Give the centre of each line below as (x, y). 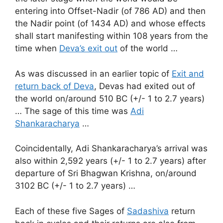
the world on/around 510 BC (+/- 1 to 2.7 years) (110, 98)
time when (37, 49)
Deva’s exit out (88, 49)
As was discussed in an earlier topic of (93, 73)
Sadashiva (148, 211)
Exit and (188, 73)
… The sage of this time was (73, 111)
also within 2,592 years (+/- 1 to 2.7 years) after (111, 161)
